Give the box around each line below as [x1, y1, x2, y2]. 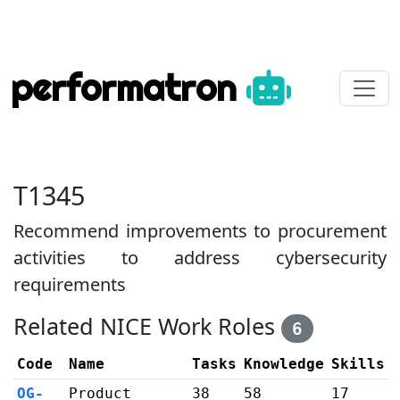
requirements [13, 272, 126, 296]
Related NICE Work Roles [13, 311, 281, 341]
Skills [331, 354, 385, 372]
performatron [11, 66, 246, 110]
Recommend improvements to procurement [13, 219, 387, 243]
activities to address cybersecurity [13, 246, 387, 270]
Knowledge [244, 354, 324, 372]
